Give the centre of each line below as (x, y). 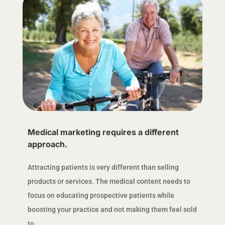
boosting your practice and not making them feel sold (112, 209)
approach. (47, 144)
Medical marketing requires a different (103, 132)
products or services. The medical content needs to (109, 181)
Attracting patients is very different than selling (103, 167)
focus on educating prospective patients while (101, 195)
